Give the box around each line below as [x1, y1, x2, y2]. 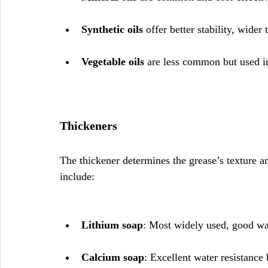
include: [60, 170, 95, 183]
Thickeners [60, 119, 117, 133]
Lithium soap [81, 219, 143, 232]
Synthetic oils [81, 23, 143, 36]
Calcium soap [81, 251, 144, 264]
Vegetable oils [81, 56, 144, 68]
